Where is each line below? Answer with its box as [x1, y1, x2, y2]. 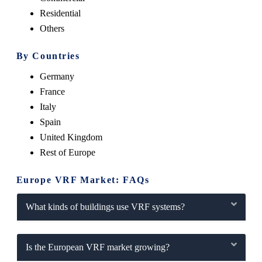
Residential [39, 8, 81, 18]
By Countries [16, 50, 80, 61]
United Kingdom [39, 132, 102, 142]
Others [39, 23, 64, 33]
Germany [39, 71, 74, 81]
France [39, 86, 65, 96]
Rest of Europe [39, 147, 95, 157]
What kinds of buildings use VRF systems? [25, 201, 185, 212]
